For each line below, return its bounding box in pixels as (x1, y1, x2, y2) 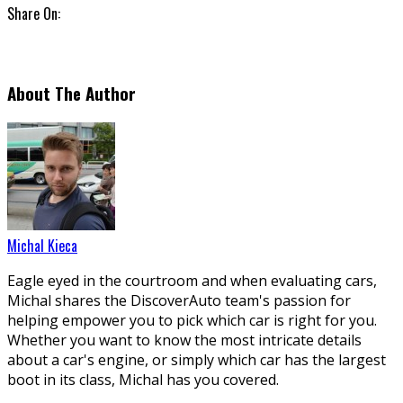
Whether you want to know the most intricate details (7, 329, 362, 350)
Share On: (7, 3, 60, 25)
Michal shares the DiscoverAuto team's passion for (7, 290, 351, 310)
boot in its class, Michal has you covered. (7, 369, 279, 390)
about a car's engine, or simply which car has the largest (7, 349, 386, 370)
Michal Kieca (7, 234, 77, 256)
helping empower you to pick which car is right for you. (7, 309, 377, 330)
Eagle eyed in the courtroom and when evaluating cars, (7, 270, 377, 291)
